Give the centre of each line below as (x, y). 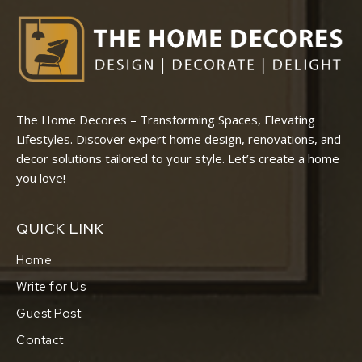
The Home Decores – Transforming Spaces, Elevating (166, 120)
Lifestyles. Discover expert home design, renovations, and (179, 139)
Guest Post (48, 314)
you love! (41, 178)
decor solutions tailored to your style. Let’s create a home (178, 159)
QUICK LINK (60, 229)
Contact (40, 341)
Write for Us (51, 287)
